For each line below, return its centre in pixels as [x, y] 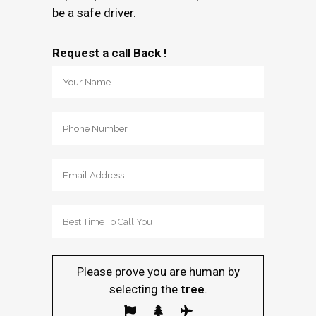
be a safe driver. [94, 13]
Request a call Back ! [110, 53]
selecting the [143, 289]
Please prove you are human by [158, 272]
